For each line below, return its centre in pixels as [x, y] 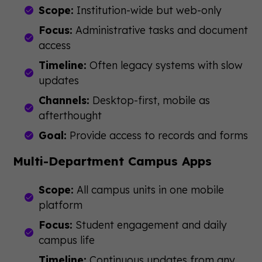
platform [61, 205]
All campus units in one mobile [149, 189]
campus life [67, 240]
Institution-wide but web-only [148, 10]
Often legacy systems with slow [165, 65]
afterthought [70, 115]
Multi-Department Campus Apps [113, 161]
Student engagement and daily [150, 225]
